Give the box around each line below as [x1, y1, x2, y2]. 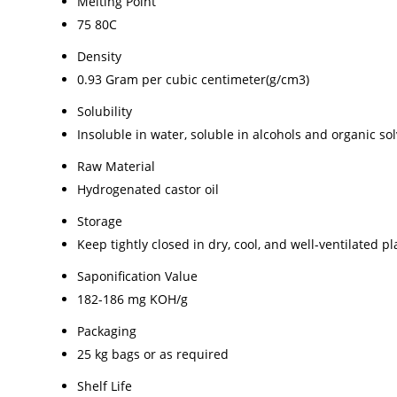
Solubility [77, 102, 132, 120]
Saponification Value [77, 267, 198, 284]
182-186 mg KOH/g [77, 290, 188, 307]
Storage [77, 212, 122, 230]
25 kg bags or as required [77, 345, 229, 362]
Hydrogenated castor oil [77, 180, 219, 198]
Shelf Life [77, 377, 132, 394]
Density [77, 47, 121, 65]
